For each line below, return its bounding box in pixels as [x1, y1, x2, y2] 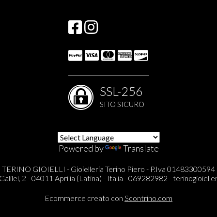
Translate [123, 142, 159, 154]
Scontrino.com [124, 193, 172, 202]
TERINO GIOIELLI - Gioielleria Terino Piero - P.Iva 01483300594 [2, 164, 215, 173]
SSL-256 [99, 83, 143, 98]
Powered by [58, 142, 105, 154]
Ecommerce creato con [45, 193, 124, 202]
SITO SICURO [99, 99, 144, 108]
